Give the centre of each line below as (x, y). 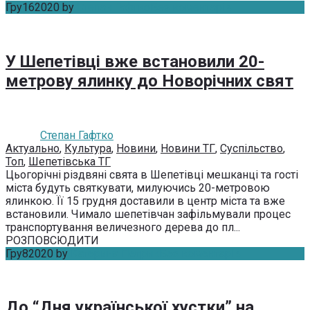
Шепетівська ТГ (70, 161)
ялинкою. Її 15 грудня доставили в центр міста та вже (145, 201)
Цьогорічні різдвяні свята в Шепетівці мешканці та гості (152, 174)
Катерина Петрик (115, 253)
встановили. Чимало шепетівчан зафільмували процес (148, 214)
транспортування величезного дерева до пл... (123, 227)
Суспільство (252, 148)
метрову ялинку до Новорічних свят (149, 81)
